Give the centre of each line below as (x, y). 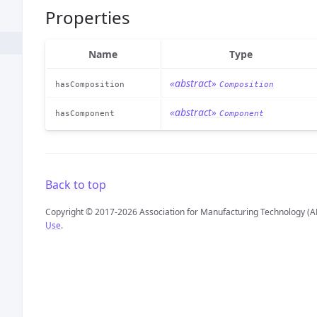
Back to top (76, 185)
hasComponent (85, 113)
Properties (88, 17)
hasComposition (90, 84)
